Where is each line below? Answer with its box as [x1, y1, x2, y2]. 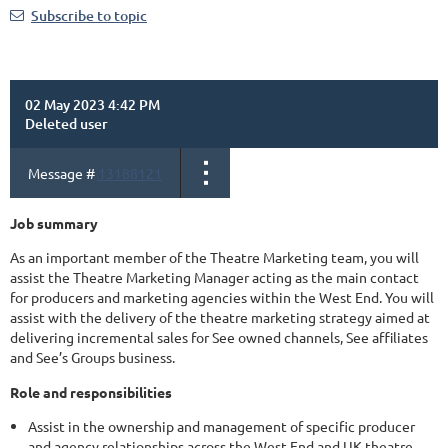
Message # [28, 164, 98, 183]
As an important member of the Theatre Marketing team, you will [10, 248, 419, 267]
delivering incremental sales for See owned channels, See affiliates [10, 328, 428, 347]
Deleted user [25, 114, 108, 134]
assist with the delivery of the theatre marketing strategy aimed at [10, 308, 430, 327]
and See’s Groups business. [10, 348, 175, 367]
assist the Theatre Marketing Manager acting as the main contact [10, 268, 419, 287]
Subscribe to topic [31, 6, 147, 26]
